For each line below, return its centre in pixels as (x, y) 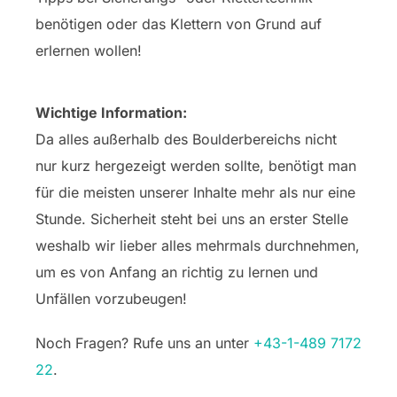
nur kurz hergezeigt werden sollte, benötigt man (196, 166)
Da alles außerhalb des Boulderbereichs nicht (186, 139)
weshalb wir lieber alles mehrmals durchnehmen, (198, 245)
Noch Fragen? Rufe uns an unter (144, 343)
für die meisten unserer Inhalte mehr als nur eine (195, 192)
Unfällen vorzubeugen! (111, 299)
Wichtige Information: (111, 113)
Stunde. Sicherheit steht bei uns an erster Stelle (192, 219)
